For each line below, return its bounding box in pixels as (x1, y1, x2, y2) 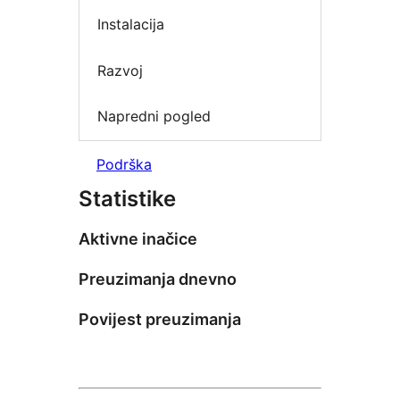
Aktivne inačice (79, 229, 197, 248)
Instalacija (97, 15, 164, 34)
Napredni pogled (97, 107, 211, 126)
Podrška (96, 154, 152, 173)
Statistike (79, 185, 176, 212)
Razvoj (97, 61, 143, 79)
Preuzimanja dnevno (79, 269, 237, 288)
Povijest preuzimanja (79, 309, 241, 329)
